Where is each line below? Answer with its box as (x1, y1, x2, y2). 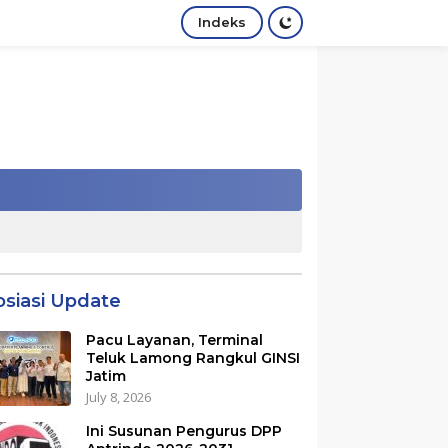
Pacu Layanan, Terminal (86, 331, 264, 349)
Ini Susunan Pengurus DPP (86, 422, 283, 440)
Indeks (198, 14, 246, 31)
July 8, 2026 (86, 388, 152, 406)
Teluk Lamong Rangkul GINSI (86, 349, 301, 367)
